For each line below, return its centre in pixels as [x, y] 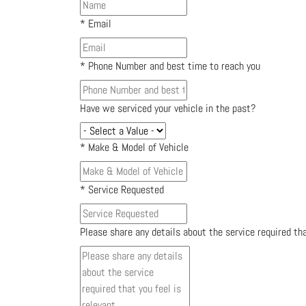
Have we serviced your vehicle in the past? [168, 108]
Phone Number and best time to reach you [173, 66]
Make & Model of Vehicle [137, 147]
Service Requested [125, 190]
